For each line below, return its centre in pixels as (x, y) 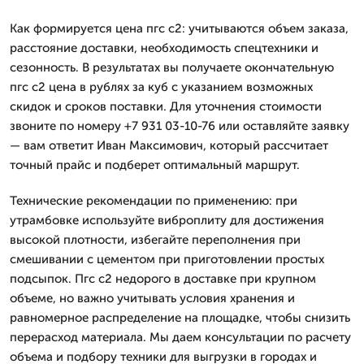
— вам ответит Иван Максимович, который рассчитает (169, 145)
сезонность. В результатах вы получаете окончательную (172, 67)
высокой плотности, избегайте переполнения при (155, 239)
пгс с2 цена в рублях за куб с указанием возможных (161, 87)
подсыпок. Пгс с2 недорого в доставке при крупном (163, 278)
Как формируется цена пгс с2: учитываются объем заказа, (179, 28)
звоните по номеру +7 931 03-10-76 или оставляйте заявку (180, 126)
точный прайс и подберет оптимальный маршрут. (155, 165)
